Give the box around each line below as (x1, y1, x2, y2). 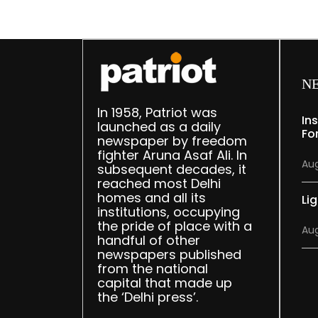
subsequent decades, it (97, 160, 246, 179)
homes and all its (97, 189, 206, 207)
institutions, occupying (97, 203, 240, 221)
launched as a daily (97, 118, 221, 136)
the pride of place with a (97, 217, 252, 236)
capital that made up (97, 274, 232, 292)
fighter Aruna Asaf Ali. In (97, 146, 247, 165)
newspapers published (97, 246, 241, 264)
